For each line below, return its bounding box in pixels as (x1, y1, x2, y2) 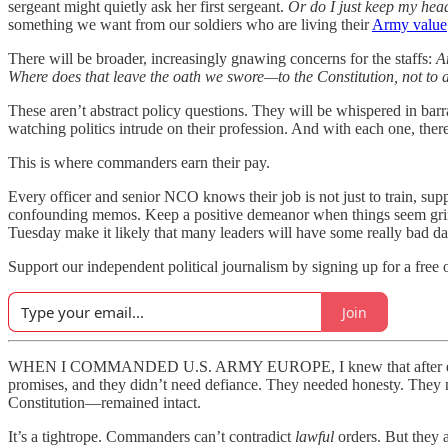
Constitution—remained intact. (8, 394, 201, 411)
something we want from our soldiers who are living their (8, 16, 372, 33)
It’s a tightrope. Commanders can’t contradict (8, 428, 295, 445)
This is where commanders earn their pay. (8, 154, 270, 171)
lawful (295, 428, 334, 445)
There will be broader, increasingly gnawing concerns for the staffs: (8, 50, 436, 67)
